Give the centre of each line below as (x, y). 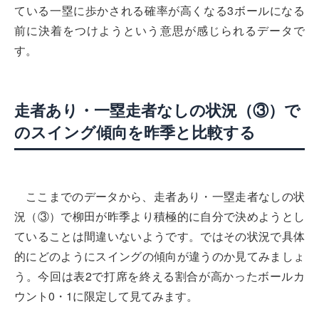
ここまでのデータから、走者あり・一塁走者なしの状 (165, 197)
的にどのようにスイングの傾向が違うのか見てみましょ (159, 256)
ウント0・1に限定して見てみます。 (106, 296)
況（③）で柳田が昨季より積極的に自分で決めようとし (159, 216)
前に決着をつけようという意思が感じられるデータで (159, 30)
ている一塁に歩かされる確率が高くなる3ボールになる (159, 10)
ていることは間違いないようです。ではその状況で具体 (159, 236)
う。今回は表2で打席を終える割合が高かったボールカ (159, 276)
